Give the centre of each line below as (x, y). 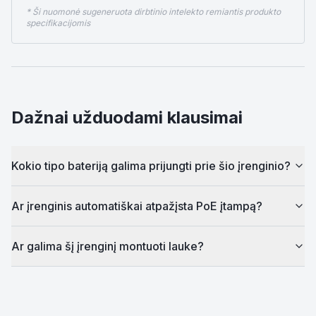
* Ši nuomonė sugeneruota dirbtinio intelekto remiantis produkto (153, 12)
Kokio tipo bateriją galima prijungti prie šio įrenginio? (151, 166)
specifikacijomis (58, 23)
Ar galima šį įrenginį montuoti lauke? (108, 246)
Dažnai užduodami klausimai (127, 117)
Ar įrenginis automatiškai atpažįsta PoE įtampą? (137, 206)
